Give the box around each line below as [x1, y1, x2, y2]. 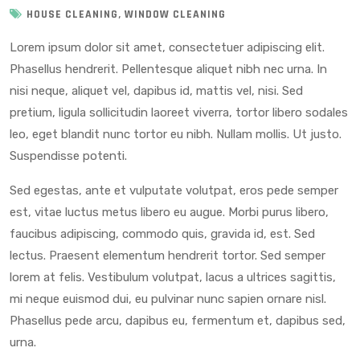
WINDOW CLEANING [125, 7, 226, 22]
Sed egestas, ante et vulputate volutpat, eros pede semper [10, 183, 338, 198]
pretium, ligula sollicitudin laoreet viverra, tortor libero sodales [10, 105, 348, 121]
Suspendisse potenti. [10, 149, 127, 164]
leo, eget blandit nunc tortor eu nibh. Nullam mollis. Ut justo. [10, 127, 342, 142]
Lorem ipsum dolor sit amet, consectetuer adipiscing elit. [10, 40, 325, 55]
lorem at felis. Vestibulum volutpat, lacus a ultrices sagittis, [10, 270, 336, 285]
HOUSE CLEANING [27, 7, 118, 22]
